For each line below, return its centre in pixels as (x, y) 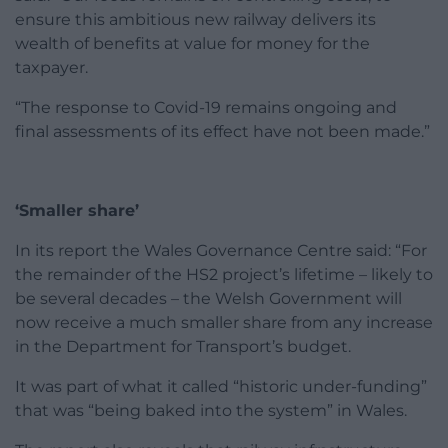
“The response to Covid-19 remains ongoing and (206, 108)
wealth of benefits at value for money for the (192, 44)
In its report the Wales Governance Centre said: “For (221, 251)
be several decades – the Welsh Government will (208, 299)
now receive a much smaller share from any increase (224, 323)
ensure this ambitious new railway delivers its (195, 20)
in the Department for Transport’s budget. (183, 347)
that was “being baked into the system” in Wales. (211, 411)
